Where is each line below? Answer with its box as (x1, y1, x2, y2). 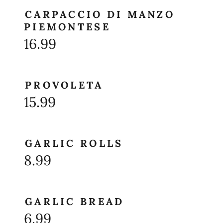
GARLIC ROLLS (25, 137, 123, 149)
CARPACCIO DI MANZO (25, 8, 175, 20)
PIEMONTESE (24, 20, 111, 33)
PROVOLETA (25, 79, 104, 91)
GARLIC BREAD (25, 195, 124, 208)
